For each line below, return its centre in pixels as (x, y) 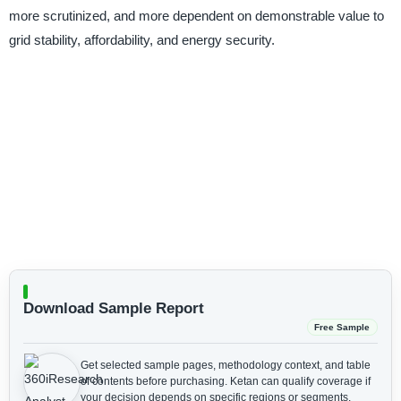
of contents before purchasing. (155, 381)
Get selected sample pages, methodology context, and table (225, 365)
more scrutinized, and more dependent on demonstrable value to (196, 16)
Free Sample (342, 327)
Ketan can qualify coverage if (300, 381)
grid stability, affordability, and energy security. (141, 40)
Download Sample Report (113, 308)
